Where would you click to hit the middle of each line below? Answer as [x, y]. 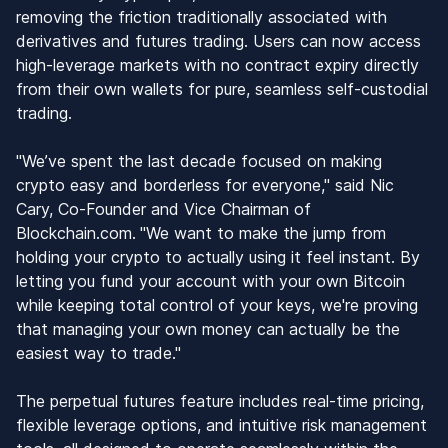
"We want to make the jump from [263, 232]
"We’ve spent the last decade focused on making [199, 160]
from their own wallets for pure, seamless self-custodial [222, 88]
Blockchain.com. [76, 232]
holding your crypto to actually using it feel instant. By [218, 256]
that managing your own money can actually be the [208, 328]
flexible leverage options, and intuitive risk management [221, 424]
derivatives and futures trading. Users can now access [218, 40]
